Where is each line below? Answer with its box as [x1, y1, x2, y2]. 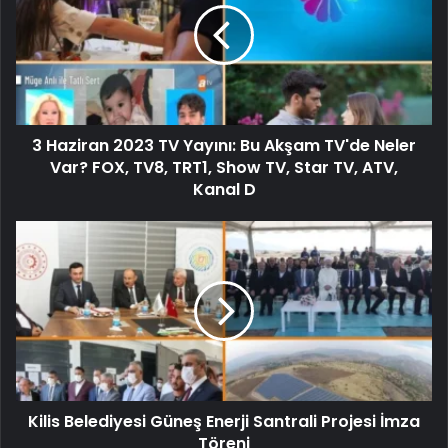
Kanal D [192, 177, 256, 201]
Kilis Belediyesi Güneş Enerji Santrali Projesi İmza [28, 409, 420, 433]
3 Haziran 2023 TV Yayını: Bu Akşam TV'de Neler [32, 133, 416, 157]
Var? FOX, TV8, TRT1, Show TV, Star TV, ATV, [50, 155, 398, 179]
